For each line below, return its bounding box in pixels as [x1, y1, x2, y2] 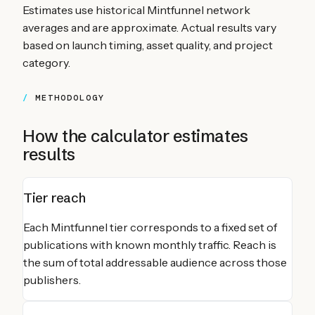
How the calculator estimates [22, 125, 248, 146]
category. [22, 55, 70, 70]
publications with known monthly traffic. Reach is [23, 237, 276, 252]
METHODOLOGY [35, 91, 105, 103]
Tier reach [23, 190, 86, 207]
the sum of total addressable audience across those [23, 255, 287, 269]
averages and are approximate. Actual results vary [22, 20, 276, 34]
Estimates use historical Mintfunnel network [22, 2, 250, 17]
